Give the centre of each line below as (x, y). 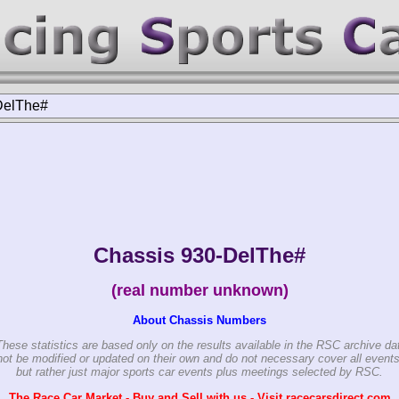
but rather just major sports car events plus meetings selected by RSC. (199, 372)
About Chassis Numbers (199, 320)
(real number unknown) (199, 290)
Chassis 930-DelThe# (199, 255)
